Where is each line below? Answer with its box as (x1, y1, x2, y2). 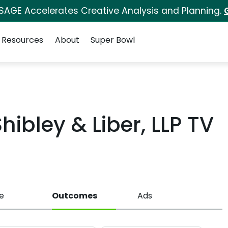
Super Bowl (90, 34, 135, 46)
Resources (2, 34, 44, 46)
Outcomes (52, 190, 98, 202)
